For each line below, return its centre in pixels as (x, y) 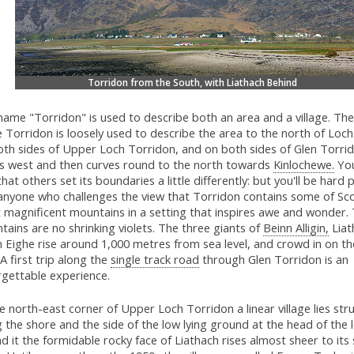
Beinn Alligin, (296, 228)
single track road (154, 260)
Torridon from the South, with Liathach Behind (193, 83)
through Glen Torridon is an (273, 260)
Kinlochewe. (303, 165)
